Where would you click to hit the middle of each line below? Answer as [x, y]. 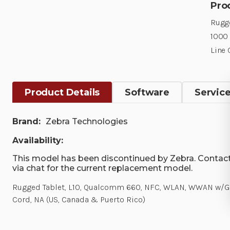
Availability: [38, 140]
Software [147, 92]
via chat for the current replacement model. [102, 168]
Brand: [26, 121]
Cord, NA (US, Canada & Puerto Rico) [79, 199]
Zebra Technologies [87, 121]
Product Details [62, 92]
